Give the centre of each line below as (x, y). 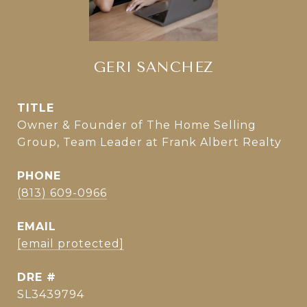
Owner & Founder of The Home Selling (137, 125)
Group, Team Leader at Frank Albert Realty (149, 142)
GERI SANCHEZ (153, 67)
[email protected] (71, 244)
